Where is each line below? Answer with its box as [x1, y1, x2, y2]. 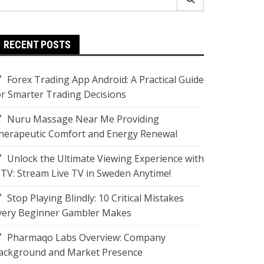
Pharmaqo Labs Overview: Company [7, 231, 166, 244]
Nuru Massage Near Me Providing [7, 113, 159, 126]
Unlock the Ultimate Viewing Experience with [7, 152, 204, 165]
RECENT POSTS [4, 38, 71, 51]
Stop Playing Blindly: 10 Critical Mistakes [7, 192, 184, 204]
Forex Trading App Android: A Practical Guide [7, 73, 204, 86]
